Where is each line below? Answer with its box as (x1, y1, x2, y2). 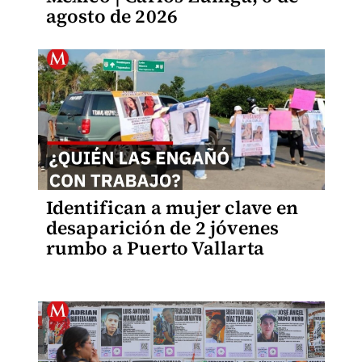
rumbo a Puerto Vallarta (45, 235, 265, 261)
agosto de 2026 (45, 3, 179, 29)
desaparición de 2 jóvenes (45, 215, 280, 241)
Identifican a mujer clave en (45, 195, 299, 221)
